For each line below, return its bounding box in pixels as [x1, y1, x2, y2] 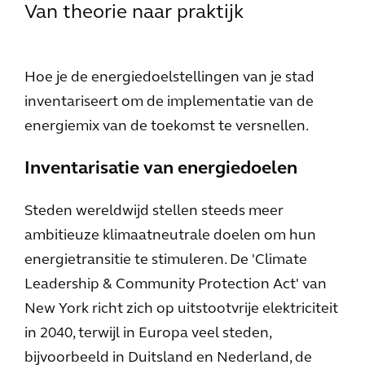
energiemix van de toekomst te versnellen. [24, 119, 309, 134]
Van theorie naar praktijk [24, 3, 244, 23]
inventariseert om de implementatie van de [24, 95, 314, 110]
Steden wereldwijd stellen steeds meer [24, 204, 284, 219]
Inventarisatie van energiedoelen [24, 160, 297, 178]
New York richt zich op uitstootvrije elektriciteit [24, 301, 338, 317]
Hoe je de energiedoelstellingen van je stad [24, 70, 314, 86]
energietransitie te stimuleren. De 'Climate [24, 253, 307, 268]
